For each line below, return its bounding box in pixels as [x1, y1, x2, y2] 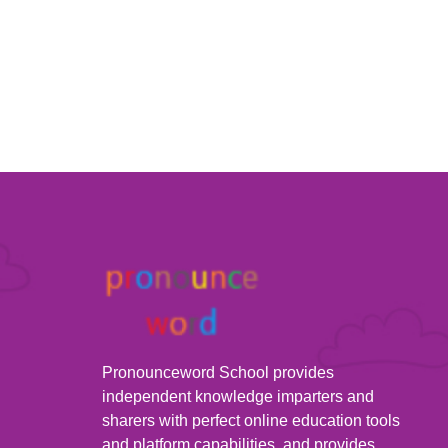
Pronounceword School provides [102, 364, 334, 381]
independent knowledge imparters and [102, 388, 374, 405]
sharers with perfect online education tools [102, 412, 400, 429]
